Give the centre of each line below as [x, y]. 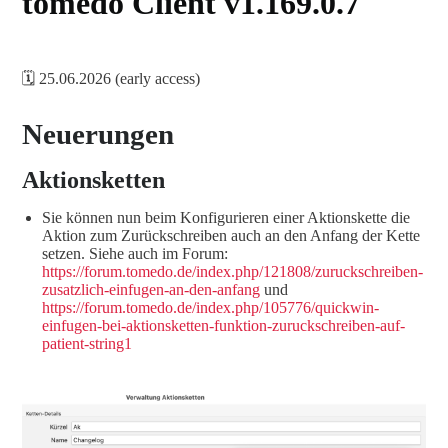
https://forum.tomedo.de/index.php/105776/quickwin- [210, 307]
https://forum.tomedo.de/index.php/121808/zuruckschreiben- [232, 271]
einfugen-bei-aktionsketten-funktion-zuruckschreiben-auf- [223, 325]
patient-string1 [87, 343]
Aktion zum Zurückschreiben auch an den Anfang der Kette [231, 235]
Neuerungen [98, 134]
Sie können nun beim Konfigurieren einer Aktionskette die [226, 217]
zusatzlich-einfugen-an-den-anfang [151, 289]
